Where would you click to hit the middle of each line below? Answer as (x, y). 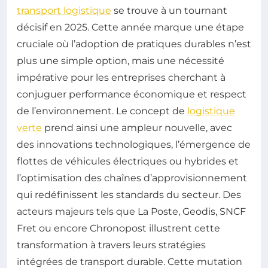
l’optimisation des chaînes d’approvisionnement (132, 178)
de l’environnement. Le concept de (102, 111)
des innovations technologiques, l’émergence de (134, 144)
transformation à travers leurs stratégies (111, 245)
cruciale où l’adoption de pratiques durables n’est (134, 44)
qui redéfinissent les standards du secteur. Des (129, 195)
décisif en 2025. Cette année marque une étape (130, 27)
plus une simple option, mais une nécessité (121, 61)
